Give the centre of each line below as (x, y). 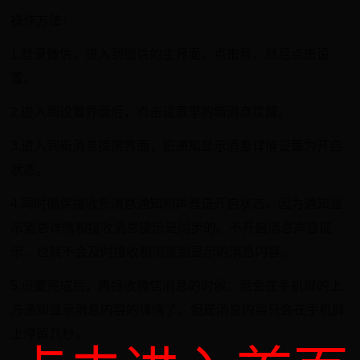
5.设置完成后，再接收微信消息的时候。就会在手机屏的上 (177, 286)
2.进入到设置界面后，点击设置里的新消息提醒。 (151, 112)
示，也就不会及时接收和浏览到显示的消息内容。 (152, 252)
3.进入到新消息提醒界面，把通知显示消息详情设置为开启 (177, 146)
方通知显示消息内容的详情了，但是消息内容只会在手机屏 (178, 310)
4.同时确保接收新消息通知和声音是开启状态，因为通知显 (177, 204)
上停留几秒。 (49, 334)
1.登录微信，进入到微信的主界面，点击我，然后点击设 (170, 54)
